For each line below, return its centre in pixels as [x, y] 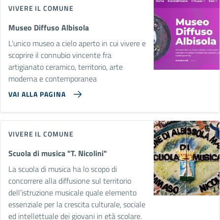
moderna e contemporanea [53, 78]
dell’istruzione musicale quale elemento [72, 192]
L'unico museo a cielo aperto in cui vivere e [77, 43]
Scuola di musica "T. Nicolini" [58, 153]
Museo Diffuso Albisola [49, 27]
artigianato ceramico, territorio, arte [66, 67]
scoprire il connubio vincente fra [60, 55]
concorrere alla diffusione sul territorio [70, 180]
